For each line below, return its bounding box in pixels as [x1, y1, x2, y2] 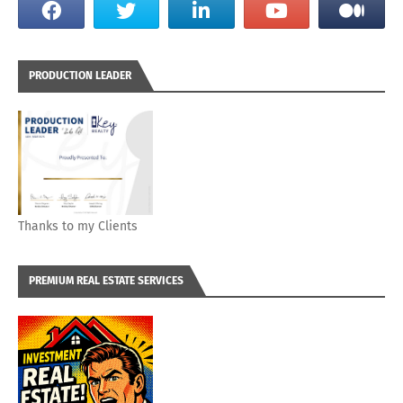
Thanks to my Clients [18, 218, 138, 234]
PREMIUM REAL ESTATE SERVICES [29, 273, 184, 287]
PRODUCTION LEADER [29, 68, 131, 82]
